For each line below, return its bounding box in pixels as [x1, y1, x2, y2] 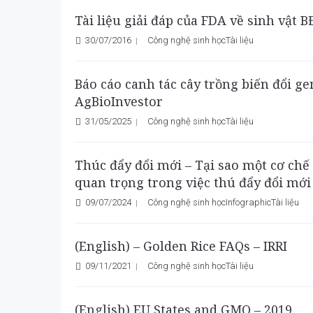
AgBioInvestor [75, 93, 163, 110]
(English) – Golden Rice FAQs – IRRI [75, 238, 287, 254]
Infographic [226, 197, 271, 208]
